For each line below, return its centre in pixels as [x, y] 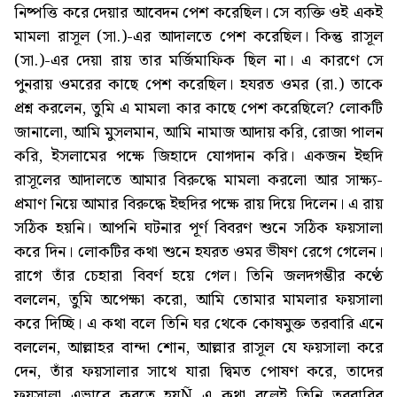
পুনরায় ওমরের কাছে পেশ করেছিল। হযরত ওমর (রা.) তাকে [198, 85]
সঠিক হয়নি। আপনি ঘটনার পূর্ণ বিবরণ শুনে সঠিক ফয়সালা [198, 229]
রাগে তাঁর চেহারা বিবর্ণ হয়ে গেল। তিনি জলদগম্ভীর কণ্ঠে [198, 276]
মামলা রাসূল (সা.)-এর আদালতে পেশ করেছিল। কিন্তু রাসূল [198, 37]
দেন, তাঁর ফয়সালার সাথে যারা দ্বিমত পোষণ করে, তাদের [198, 372]
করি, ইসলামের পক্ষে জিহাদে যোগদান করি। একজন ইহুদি [198, 157]
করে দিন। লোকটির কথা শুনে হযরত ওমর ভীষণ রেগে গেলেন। [198, 253]
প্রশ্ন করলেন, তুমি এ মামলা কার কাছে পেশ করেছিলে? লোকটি [198, 109]
